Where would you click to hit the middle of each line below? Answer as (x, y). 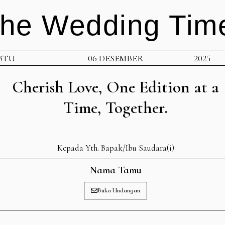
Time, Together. (116, 108)
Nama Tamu (116, 171)
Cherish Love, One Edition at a (116, 87)
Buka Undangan (119, 191)
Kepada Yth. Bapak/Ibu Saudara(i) (116, 148)
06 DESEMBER (116, 59)
